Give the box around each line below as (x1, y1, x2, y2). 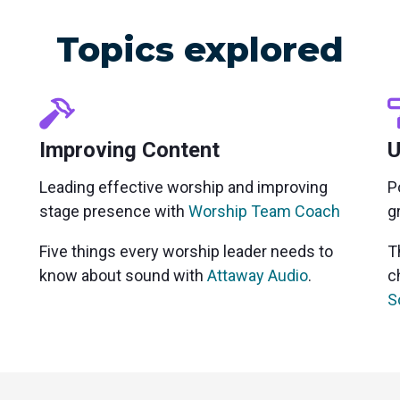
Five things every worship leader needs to (39, 242, 333, 262)
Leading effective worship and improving (39, 178, 328, 197)
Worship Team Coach (188, 202, 340, 221)
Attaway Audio (207, 266, 308, 286)
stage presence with (39, 202, 188, 221)
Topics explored (56, 29, 344, 71)
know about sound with (39, 266, 207, 286)
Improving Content (39, 137, 220, 163)
